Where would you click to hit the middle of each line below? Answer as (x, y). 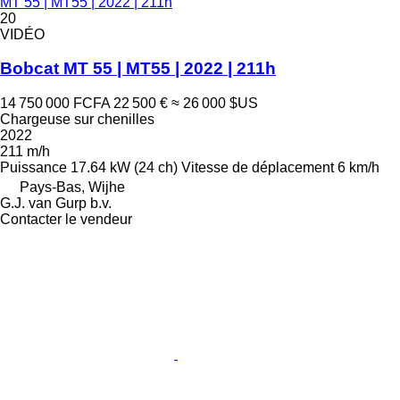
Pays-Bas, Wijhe (72, 187)
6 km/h (358, 168)
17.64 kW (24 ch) (124, 168)
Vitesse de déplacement (258, 168)
